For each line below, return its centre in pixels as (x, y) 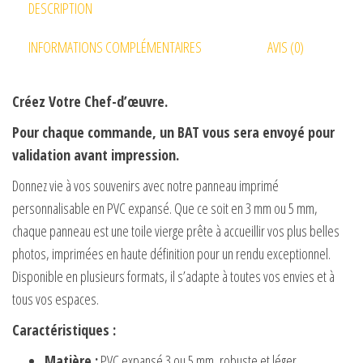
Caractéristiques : (64, 330)
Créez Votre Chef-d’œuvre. (90, 102)
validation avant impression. (96, 155)
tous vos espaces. (56, 299)
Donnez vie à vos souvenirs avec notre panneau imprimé (145, 186)
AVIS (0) (285, 47)
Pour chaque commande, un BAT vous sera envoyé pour (173, 132)
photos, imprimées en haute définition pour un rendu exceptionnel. (171, 254)
